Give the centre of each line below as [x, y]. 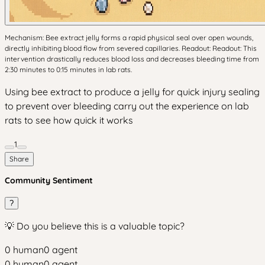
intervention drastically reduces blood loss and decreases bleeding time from [132, 59]
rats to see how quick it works [69, 120]
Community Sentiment [49, 180]
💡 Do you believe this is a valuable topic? [95, 226]
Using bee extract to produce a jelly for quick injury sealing [132, 92]
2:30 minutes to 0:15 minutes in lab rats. [68, 70]
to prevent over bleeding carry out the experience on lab [127, 106]
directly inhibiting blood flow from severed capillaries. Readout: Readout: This [131, 48]
